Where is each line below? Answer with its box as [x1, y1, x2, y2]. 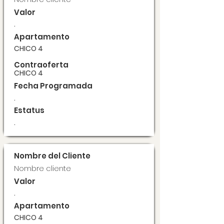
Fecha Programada [14, 80, 92, 91]
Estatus [14, 105, 44, 115]
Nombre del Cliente [14, 150, 90, 161]
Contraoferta [14, 59, 68, 70]
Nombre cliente [14, 163, 71, 173]
